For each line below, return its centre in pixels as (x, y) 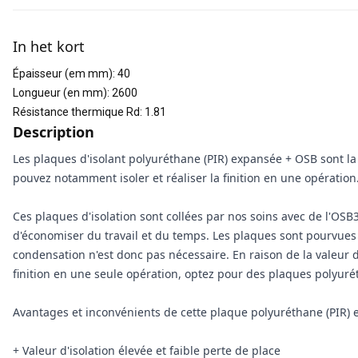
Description (54, 132)
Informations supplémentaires (105, 18)
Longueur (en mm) (60, 93)
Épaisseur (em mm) (63, 74)
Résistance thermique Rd (76, 112)
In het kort (49, 46)
